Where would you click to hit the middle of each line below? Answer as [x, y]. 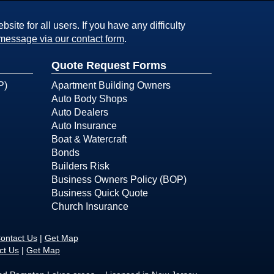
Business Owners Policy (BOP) [119, 180]
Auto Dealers [80, 112]
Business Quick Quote [99, 193]
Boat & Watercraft [89, 139]
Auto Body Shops [89, 99]
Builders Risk [80, 166]
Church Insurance [90, 206]
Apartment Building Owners [111, 85]
